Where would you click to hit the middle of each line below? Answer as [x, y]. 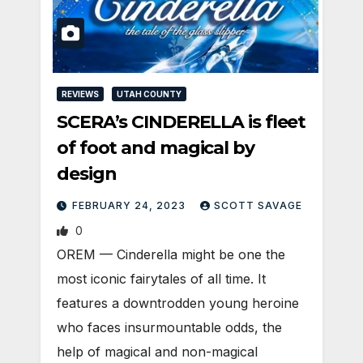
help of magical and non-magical [157, 352]
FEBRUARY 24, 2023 [130, 206]
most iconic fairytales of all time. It [161, 279]
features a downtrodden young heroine [178, 303]
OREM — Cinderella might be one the [171, 255]
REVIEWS [80, 94]
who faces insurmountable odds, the [169, 328]
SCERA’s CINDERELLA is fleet [181, 122]
